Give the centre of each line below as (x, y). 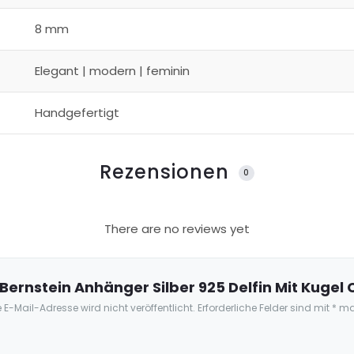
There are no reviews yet (177, 228)
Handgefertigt (77, 113)
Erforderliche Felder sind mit (264, 308)
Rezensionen (167, 171)
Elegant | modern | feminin (112, 71)
